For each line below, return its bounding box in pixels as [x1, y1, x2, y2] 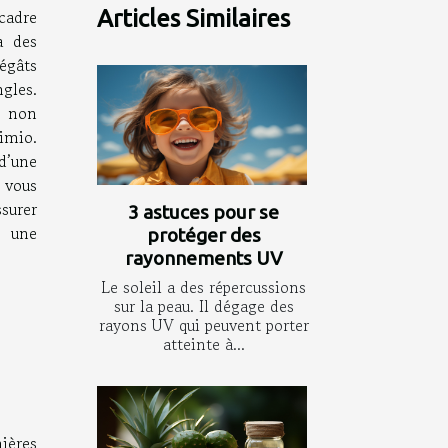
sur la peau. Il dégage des [113, 293, 294, 318]
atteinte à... [162, 331, 245, 356]
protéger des [146, 223, 261, 246]
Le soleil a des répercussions [101, 274, 306, 299]
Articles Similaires [97, 4, 290, 32]
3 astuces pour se [128, 200, 279, 223]
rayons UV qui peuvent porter [98, 312, 309, 337]
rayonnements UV [124, 246, 283, 269]
